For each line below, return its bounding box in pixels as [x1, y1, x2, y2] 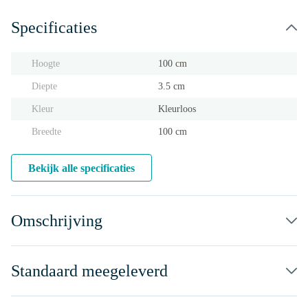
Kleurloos [158, 104, 196, 114]
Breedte [32, 126, 61, 137]
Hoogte [32, 58, 60, 69]
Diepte [32, 81, 57, 91]
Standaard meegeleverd [11, 262, 168, 280]
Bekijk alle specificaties [28, 162, 135, 174]
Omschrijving [11, 212, 102, 230]
